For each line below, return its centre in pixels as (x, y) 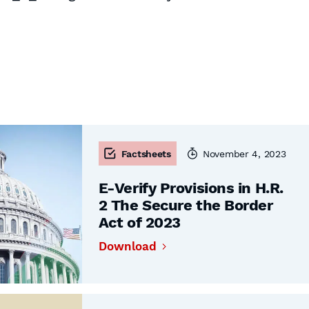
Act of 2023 (139, 222)
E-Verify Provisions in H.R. (191, 188)
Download (127, 246)
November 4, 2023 (244, 153)
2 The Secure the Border (186, 205)
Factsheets (146, 153)
